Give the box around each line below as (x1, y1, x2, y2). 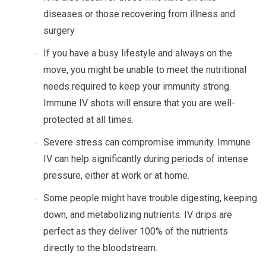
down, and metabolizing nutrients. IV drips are (43, 209, 232, 220)
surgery (43, 25, 75, 36)
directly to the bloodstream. (43, 242, 157, 254)
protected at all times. (43, 114, 134, 125)
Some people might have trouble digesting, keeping (43, 192, 257, 204)
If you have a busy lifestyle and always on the (43, 47, 232, 59)
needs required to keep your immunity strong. (43, 81, 233, 92)
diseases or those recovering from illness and (43, 8, 235, 20)
